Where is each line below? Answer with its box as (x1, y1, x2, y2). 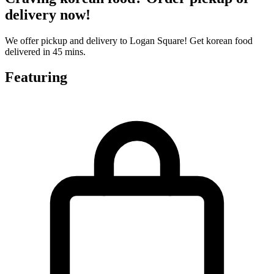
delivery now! (5, 6, 91, 23)
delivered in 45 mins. (5, 46, 86, 57)
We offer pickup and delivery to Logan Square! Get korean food (5, 35, 253, 46)
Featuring (5, 69, 67, 86)
